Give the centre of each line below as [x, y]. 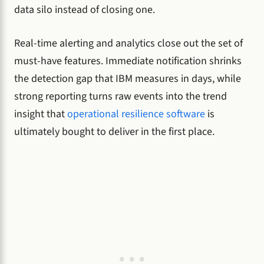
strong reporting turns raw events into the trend [121, 97]
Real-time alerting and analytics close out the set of [128, 44]
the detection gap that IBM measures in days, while [128, 79]
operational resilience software [136, 114]
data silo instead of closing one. [85, 10]
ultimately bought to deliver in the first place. [114, 132]
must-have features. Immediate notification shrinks [128, 61]
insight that [41, 114]
